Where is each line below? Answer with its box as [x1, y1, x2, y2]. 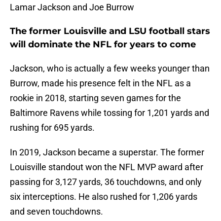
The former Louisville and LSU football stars [10, 26, 210, 37]
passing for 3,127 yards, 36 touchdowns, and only [10, 177, 202, 187]
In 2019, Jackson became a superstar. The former [10, 147, 204, 158]
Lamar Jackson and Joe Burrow [10, 2, 134, 13]
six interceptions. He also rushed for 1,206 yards [10, 191, 197, 202]
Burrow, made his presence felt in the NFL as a [10, 78, 191, 89]
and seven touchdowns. [10, 206, 103, 217]
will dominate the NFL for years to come [10, 39, 196, 50]
